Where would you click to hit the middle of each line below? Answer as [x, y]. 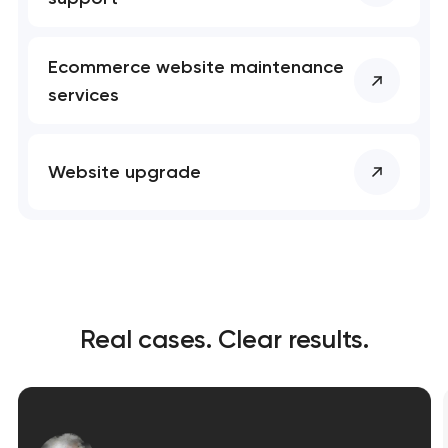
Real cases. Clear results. [224, 338]
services [84, 94]
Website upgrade [125, 171]
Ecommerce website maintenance [196, 66]
